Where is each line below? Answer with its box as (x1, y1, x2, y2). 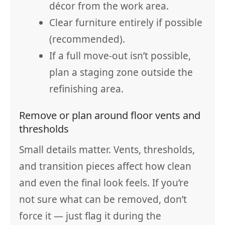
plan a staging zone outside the (49, 66, 193, 79)
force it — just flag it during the (19, 209, 161, 222)
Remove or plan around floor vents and (19, 108, 200, 122)
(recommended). (49, 33, 125, 46)
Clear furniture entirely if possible (49, 16, 202, 29)
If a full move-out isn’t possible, (49, 49, 191, 62)
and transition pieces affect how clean (19, 160, 191, 173)
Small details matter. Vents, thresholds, (19, 143, 195, 156)
